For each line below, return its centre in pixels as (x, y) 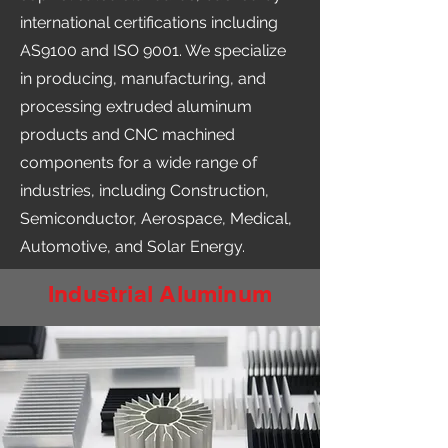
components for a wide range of (138, 162)
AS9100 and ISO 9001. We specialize (153, 50)
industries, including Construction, (144, 190)
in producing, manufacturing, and (143, 78)
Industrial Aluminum (160, 293)
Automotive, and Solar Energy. (132, 246)
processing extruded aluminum (136, 106)
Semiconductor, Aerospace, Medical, (156, 218)
